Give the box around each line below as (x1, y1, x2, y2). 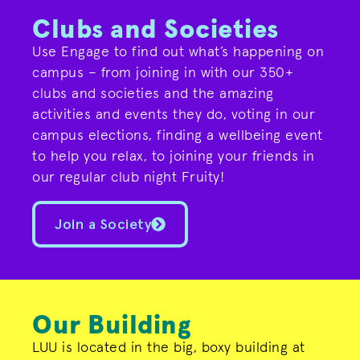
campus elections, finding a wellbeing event (32, 129, 323, 144)
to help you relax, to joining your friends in (32, 149, 315, 165)
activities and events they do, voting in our (32, 108, 315, 123)
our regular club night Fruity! (32, 170, 224, 186)
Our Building (32, 309, 190, 341)
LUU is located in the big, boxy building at (32, 341, 305, 356)
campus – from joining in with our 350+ (32, 66, 293, 81)
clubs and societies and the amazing (32, 87, 274, 102)
